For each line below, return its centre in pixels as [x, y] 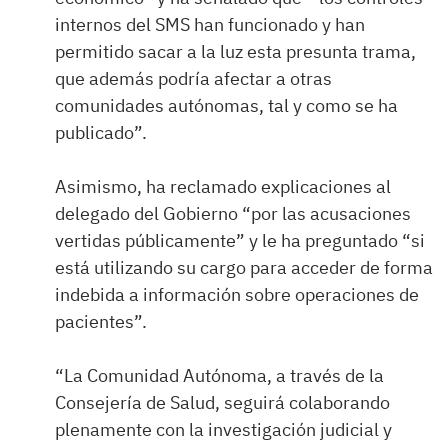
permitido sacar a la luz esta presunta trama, [235, 51]
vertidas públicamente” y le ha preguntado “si [240, 240]
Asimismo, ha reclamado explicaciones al [223, 186]
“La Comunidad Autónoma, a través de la [219, 375]
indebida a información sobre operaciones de [237, 294]
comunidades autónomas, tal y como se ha [226, 105]
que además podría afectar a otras [193, 78]
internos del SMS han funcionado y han [210, 24]
